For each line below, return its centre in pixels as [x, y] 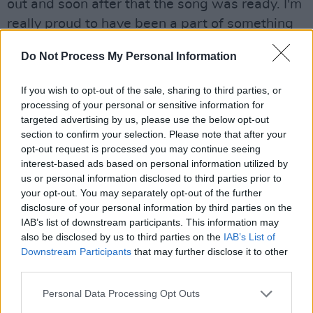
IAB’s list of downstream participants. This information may [150, 222]
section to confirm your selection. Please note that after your [154, 134]
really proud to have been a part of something [150, 24]
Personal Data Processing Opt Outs [121, 293]
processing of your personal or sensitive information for [143, 104]
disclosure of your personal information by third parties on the [156, 207]
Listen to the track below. [86, 104]
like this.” [35, 43]
